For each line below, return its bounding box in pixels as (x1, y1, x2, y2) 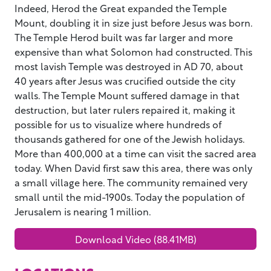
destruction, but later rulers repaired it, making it (15, 101, 235, 117)
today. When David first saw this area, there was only (15, 159, 252, 175)
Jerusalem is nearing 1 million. (15, 203, 151, 218)
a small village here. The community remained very (15, 174, 247, 189)
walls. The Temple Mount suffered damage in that (15, 87, 240, 102)
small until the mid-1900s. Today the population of (15, 188, 244, 204)
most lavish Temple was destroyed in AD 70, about (15, 57, 243, 73)
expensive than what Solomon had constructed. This (15, 43, 252, 59)
